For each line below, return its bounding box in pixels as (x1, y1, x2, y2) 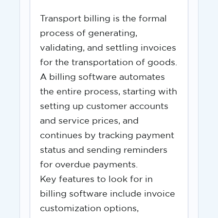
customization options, (40, 204, 139, 213)
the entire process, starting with (40, 88, 177, 96)
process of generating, (40, 29, 137, 37)
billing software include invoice (40, 190, 175, 198)
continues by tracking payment (40, 131, 174, 140)
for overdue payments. (40, 161, 138, 169)
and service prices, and (40, 117, 139, 125)
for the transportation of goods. (40, 58, 177, 67)
